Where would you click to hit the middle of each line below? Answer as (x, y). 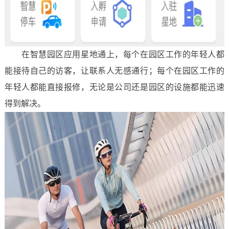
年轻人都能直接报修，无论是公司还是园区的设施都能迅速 (114, 87)
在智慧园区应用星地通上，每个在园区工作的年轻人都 (114, 54)
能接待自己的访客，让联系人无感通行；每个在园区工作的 (114, 71)
